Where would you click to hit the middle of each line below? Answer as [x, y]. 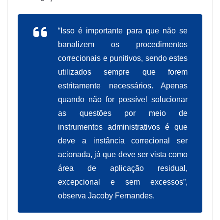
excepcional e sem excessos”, [123, 182]
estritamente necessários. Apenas [123, 86]
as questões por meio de [123, 113]
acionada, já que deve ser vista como [123, 155]
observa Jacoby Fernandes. [106, 196]
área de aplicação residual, [123, 168]
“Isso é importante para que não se [123, 31]
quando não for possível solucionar [123, 100]
